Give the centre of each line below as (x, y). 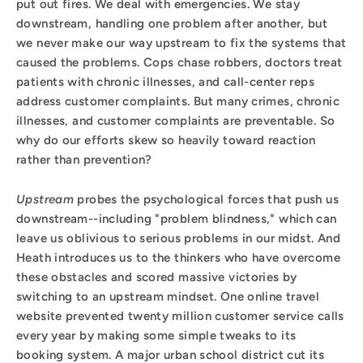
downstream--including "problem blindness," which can (177, 218)
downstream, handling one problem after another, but (172, 23)
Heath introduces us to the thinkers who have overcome (178, 257)
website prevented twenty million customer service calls (180, 316)
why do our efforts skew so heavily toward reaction (166, 140)
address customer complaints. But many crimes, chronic (178, 101)
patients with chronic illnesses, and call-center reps (165, 81)
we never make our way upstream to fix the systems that (181, 43)
